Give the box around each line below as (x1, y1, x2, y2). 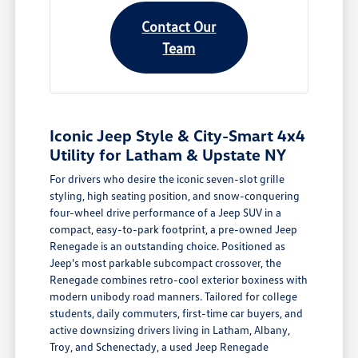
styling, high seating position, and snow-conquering (50, 189, 300, 203)
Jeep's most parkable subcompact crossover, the (50, 256, 282, 270)
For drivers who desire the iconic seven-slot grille (50, 172, 285, 186)
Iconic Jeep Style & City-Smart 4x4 (50, 125, 306, 145)
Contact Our (141, 18, 217, 36)
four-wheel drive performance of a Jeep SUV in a (50, 205, 282, 220)
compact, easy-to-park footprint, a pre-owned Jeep (50, 222, 298, 237)
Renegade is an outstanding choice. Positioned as (50, 239, 286, 253)
